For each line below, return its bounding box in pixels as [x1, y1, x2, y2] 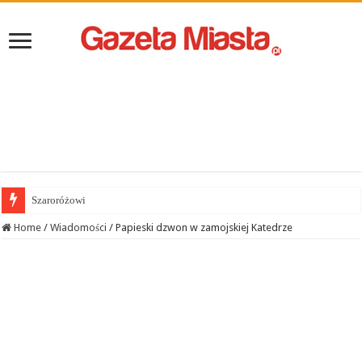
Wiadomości [50, 221, 107, 234]
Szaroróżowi [32, 194, 86, 207]
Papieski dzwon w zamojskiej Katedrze [116, 221, 293, 234]
